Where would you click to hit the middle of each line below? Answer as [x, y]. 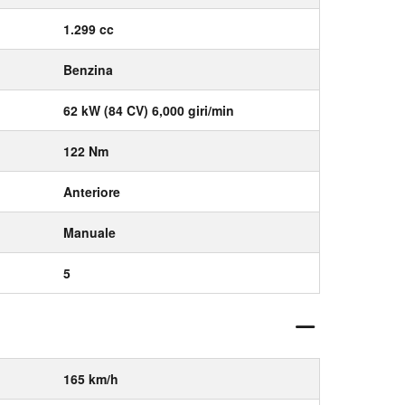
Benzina [88, 70]
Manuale [89, 232]
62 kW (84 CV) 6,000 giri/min [149, 110]
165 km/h [91, 379]
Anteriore [92, 192]
